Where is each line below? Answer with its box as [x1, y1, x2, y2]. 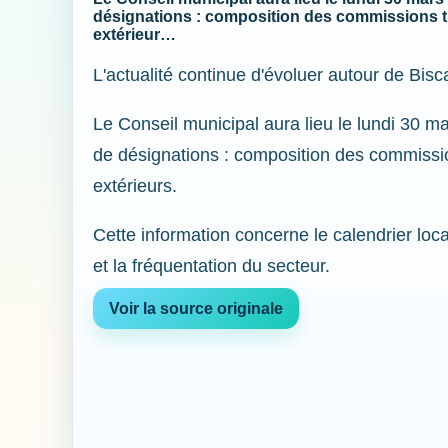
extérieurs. [93, 176, 177, 196]
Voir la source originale [109, 300, 283, 317]
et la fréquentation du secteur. [93, 256, 330, 276]
